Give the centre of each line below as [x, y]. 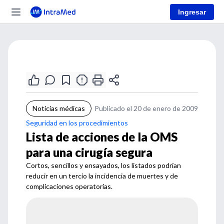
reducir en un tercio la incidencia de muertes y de [102, 176]
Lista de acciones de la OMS [102, 137]
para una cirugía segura [89, 152]
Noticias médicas [59, 108]
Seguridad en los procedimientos [77, 123]
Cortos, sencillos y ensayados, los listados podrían [103, 165]
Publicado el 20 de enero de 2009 [146, 108]
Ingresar [192, 12]
